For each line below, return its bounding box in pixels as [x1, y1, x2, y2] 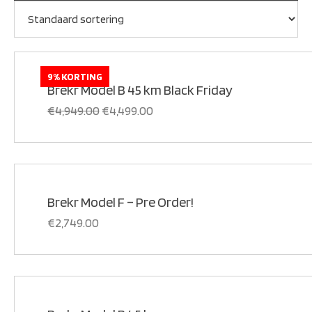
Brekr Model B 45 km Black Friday [47, 81, 233, 98]
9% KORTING [47, 70, 102, 82]
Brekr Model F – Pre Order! [47, 193, 194, 210]
